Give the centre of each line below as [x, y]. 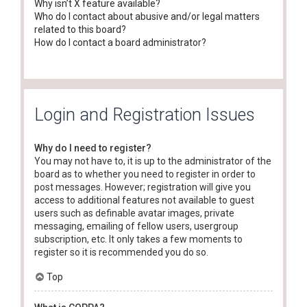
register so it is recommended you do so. [121, 252]
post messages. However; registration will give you [143, 187]
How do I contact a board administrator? [120, 42]
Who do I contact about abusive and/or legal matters [147, 16]
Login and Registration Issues [145, 114]
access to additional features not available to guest [144, 200]
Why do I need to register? [93, 148]
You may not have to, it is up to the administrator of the [153, 161]
